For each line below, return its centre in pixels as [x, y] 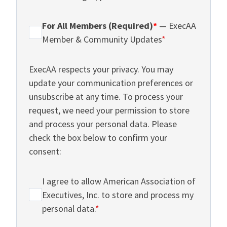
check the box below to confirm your [98, 137]
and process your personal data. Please [103, 124]
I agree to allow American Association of [119, 181]
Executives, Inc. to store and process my [118, 195]
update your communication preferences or [111, 83]
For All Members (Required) [98, 25]
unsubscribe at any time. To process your [106, 96]
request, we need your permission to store [109, 110]
